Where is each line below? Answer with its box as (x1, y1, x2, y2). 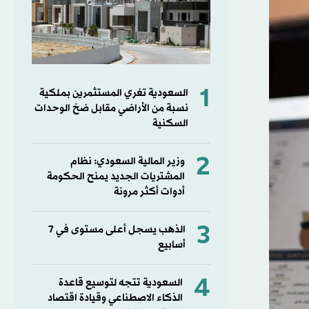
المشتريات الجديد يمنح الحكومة (46, 169, 185, 184)
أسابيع (157, 237, 186, 252)
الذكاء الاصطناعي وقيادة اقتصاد (47, 290, 183, 306)
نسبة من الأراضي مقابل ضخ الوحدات (34, 101, 188, 116)
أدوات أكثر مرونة (113, 184, 185, 199)
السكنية (152, 116, 188, 131)
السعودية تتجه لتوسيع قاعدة (58, 275, 183, 290)
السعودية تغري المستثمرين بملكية (39, 86, 188, 101)
